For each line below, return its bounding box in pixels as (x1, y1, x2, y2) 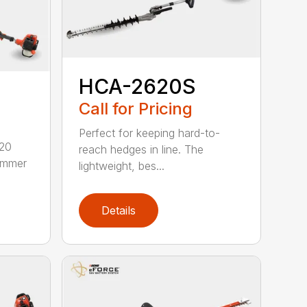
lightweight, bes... (79, 158, 165, 173)
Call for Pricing (79, 98, 193, 119)
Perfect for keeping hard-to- (79, 125, 221, 140)
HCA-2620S (79, 73, 197, 99)
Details (101, 204, 136, 218)
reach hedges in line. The (79, 142, 204, 156)
